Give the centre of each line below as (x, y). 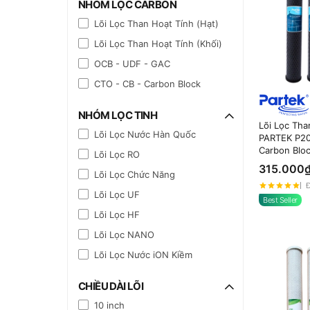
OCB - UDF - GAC (132, 63)
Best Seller (280, 200)
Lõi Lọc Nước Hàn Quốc (145, 134)
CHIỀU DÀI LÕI (111, 286)
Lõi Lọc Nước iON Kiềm (143, 254)
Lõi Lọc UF (117, 194)
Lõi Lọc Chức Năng (135, 174)
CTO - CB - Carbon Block (147, 83)
